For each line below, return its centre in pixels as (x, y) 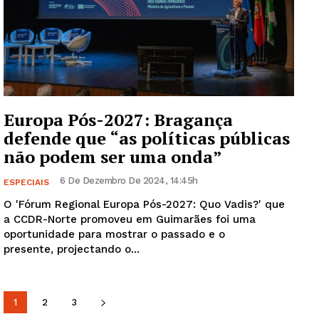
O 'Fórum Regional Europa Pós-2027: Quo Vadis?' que (145, 205)
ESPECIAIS (26, 183)
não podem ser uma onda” (113, 157)
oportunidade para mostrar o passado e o (114, 235)
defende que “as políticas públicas (147, 138)
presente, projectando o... (72, 250)
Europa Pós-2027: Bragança (118, 120)
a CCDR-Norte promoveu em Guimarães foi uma (130, 220)
